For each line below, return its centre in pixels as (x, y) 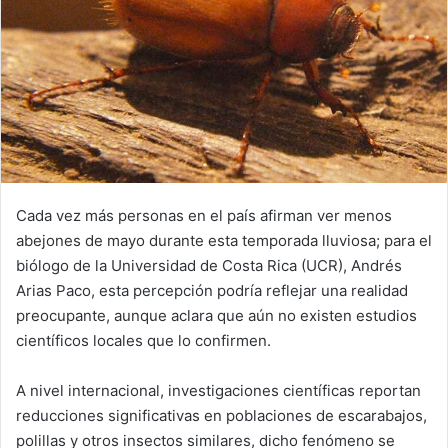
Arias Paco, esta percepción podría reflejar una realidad (212, 290)
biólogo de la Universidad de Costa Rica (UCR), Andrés (209, 265)
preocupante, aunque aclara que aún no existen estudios (216, 315)
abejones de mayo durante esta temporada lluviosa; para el (224, 240)
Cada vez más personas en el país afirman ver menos (204, 215)
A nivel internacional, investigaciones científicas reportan (218, 390)
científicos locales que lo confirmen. (143, 340)
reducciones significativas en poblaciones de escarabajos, (221, 415)
